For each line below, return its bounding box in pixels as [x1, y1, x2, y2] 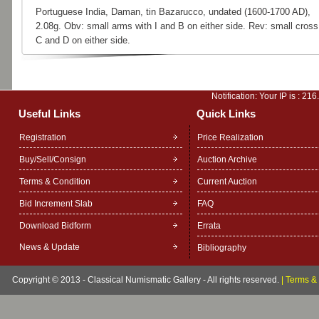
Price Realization [197, 132, 263, 142]
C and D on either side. [35, 35, 130, 46]
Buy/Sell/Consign [19, 155, 86, 164]
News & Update [19, 242, 80, 252]
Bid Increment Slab [19, 199, 93, 209]
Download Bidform [19, 221, 91, 231]
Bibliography [197, 243, 246, 253]
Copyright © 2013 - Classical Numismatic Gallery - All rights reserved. [11, 275, 281, 285]
